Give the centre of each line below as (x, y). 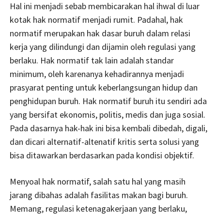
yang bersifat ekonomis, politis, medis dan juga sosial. (108, 115)
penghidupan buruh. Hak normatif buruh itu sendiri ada (108, 101)
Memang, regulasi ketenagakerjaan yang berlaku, (98, 209)
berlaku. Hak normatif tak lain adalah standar (92, 61)
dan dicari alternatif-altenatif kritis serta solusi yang (104, 142)
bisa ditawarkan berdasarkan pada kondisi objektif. (102, 155)
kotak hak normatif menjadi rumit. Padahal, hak (96, 20)
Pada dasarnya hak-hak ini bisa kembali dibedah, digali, (108, 128)
